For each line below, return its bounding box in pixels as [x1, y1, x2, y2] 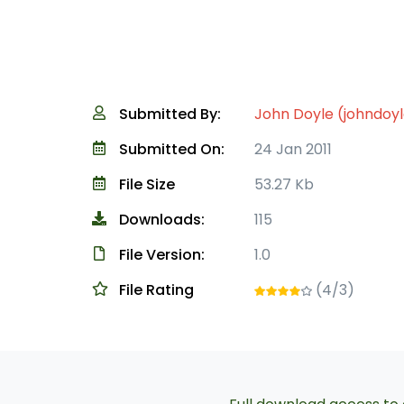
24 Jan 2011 [254, 139, 332, 160]
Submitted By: [119, 104, 221, 124]
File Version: [119, 244, 205, 265]
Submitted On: [119, 139, 225, 160]
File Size [119, 174, 175, 195]
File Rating [119, 280, 194, 300]
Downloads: [119, 209, 205, 230]
